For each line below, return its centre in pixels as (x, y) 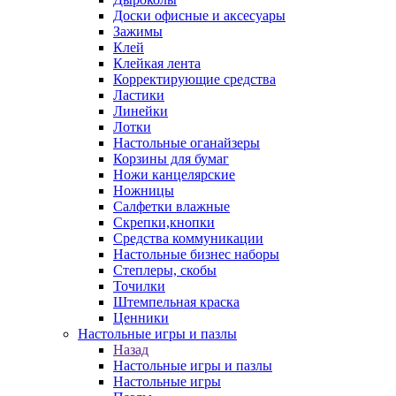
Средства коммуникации (188, 238)
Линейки (141, 111)
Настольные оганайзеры (187, 143)
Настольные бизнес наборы (196, 254)
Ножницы (144, 190)
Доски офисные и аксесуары (199, 15)
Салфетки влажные (171, 206)
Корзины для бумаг (171, 159)
